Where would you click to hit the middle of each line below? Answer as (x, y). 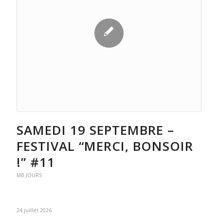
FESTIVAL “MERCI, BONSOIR (105, 146)
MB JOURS (29, 175)
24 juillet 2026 (34, 210)
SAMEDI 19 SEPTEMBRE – (95, 130)
